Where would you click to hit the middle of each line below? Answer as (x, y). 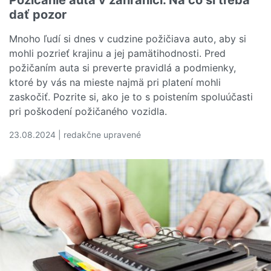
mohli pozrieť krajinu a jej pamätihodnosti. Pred (117, 53)
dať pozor (38, 14)
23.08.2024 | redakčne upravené (75, 134)
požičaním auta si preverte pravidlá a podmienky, (122, 67)
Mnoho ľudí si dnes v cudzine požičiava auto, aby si (128, 38)
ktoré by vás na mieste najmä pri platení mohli (115, 82)
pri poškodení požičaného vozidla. (88, 111)
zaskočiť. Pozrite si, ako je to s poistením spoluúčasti (131, 96)
